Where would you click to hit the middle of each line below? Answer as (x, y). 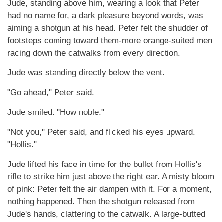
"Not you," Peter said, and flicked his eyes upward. (101, 132)
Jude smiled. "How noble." (56, 112)
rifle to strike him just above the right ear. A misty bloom (111, 177)
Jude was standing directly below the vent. (86, 73)
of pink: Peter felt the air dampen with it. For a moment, (110, 189)
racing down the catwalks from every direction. (94, 53)
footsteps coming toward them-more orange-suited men (110, 40)
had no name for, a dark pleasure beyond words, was (105, 16)
